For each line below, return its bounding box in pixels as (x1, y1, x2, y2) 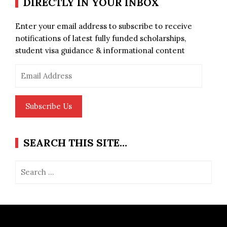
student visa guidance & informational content (15, 45, 185, 55)
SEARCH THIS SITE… (23, 136, 127, 149)
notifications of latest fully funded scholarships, (15, 33, 186, 43)
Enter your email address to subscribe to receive (15, 21, 192, 31)
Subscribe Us (25, 101, 72, 111)
